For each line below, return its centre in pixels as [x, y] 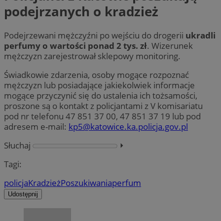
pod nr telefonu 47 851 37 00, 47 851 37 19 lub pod [102, 116]
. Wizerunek [170, 45]
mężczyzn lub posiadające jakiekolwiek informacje [99, 85]
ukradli [201, 35]
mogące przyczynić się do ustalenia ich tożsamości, [101, 95]
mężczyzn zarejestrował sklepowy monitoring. [92, 56]
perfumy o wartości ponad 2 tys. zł [75, 45]
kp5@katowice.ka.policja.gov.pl [128, 126]
